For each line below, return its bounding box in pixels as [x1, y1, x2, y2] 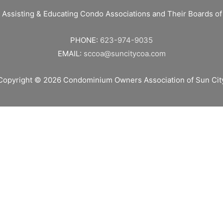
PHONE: [70, 35, 100, 45]
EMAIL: [57, 49, 84, 59]
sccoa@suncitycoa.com [83, 49, 166, 59]
